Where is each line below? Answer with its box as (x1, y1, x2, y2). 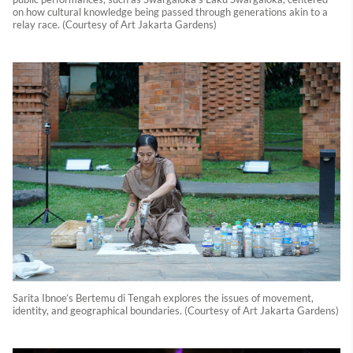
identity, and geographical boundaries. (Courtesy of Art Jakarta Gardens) (13, 303, 339, 317)
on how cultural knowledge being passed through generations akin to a (13, 6, 328, 19)
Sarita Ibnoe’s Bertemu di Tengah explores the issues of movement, (13, 291, 314, 304)
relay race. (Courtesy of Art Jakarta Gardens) (13, 18, 217, 32)
